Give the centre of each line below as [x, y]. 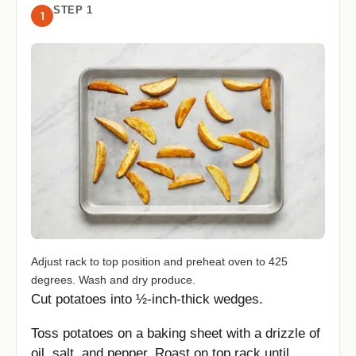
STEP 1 [73, 10]
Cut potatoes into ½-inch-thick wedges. [147, 300]
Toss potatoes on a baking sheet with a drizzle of [176, 333]
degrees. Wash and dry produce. [113, 280]
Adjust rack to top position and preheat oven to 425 [159, 262]
